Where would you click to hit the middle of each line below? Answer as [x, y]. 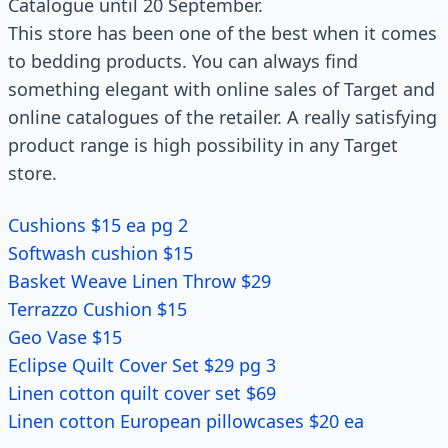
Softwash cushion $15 [100, 253]
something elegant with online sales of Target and [221, 89]
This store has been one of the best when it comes [222, 33]
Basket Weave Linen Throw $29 [139, 281]
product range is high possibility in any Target [203, 145]
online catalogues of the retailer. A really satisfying [222, 117]
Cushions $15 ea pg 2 [98, 225]
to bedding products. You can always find [183, 61]
